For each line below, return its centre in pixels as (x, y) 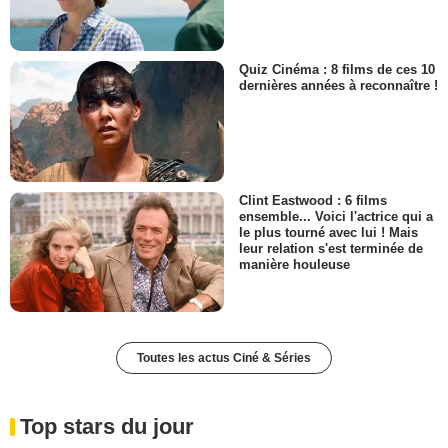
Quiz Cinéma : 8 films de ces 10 (337, 70)
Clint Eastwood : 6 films (313, 200)
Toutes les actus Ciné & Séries (224, 357)
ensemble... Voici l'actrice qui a (336, 216)
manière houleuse (294, 264)
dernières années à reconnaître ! (338, 86)
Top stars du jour (107, 426)
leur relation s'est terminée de (331, 248)
